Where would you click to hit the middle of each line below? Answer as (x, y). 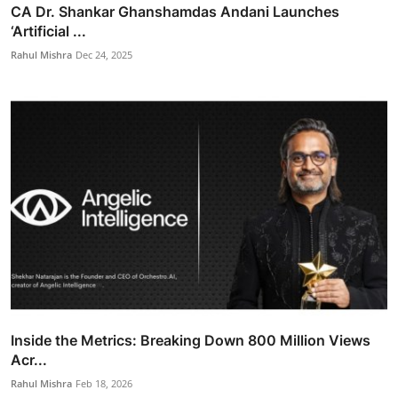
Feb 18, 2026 (104, 383)
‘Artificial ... (48, 31)
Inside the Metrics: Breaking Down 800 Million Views (191, 340)
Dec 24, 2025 (104, 54)
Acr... (29, 360)
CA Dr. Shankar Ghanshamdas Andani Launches (175, 11)
